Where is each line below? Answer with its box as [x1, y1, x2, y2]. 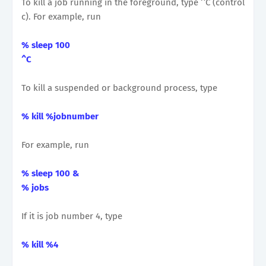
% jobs [21, 182, 49, 193]
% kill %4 [21, 239, 58, 250]
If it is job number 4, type [21, 210, 122, 221]
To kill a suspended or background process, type [21, 82, 217, 93]
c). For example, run [21, 11, 101, 22]
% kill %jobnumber [21, 110, 99, 122]
